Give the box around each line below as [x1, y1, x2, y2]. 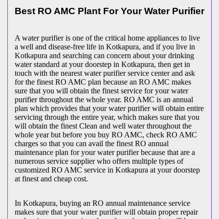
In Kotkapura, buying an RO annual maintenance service [15, 198, 190, 207]
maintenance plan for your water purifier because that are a [15, 148, 195, 156]
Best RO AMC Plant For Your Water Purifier [15, 5, 204, 16]
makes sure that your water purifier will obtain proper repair [15, 207, 198, 216]
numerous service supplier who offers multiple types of [15, 156, 183, 165]
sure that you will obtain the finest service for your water [15, 86, 188, 95]
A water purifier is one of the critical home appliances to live [15, 33, 200, 42]
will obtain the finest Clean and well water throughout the [15, 121, 192, 130]
